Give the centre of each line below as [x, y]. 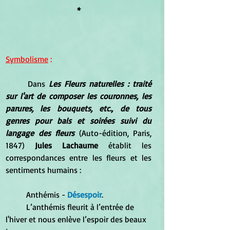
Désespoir [84, 194]
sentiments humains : [43, 170]
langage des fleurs [40, 133]
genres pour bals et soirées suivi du [79, 120]
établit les [130, 145]
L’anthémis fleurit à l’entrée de [16, 207]
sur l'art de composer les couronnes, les [79, 96]
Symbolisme [27, 59]
